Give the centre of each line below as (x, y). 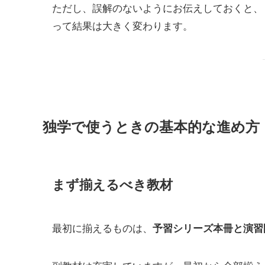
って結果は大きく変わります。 (122, 25)
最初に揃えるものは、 (102, 228)
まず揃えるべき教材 (112, 184)
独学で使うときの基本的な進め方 (151, 126)
